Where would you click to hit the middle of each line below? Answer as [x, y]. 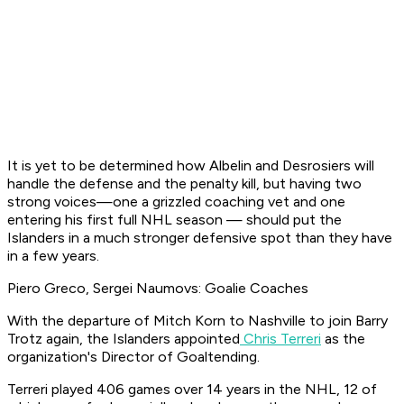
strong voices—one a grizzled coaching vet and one [176, 202]
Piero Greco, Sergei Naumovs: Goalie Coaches [158, 289]
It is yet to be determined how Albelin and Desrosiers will [191, 166]
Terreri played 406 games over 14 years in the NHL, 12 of [192, 390]
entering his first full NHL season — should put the [174, 220]
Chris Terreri [280, 339]
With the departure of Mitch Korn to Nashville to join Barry [197, 321]
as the [343, 339]
